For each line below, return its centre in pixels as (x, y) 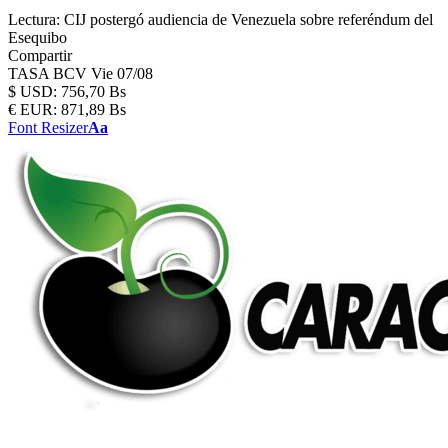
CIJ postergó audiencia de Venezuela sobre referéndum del (248, 19)
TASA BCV (49, 73)
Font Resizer (48, 127)
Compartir (40, 55)
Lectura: (34, 19)
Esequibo (37, 37)
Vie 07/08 (122, 73)
